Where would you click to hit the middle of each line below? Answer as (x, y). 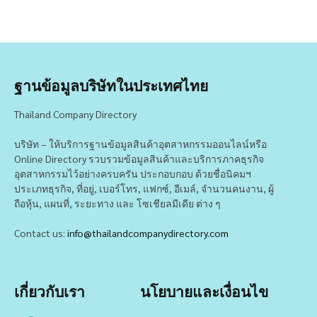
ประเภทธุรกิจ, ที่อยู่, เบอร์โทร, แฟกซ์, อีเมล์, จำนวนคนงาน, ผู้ (144, 188)
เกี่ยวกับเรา (50, 291)
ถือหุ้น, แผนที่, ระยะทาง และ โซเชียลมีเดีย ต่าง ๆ (117, 203)
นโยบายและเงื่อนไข (204, 291)
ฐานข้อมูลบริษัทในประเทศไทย (111, 85)
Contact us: (41, 232)
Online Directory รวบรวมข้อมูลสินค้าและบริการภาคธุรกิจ (139, 158)
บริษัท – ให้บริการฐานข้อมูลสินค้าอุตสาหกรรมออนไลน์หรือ (140, 143)
